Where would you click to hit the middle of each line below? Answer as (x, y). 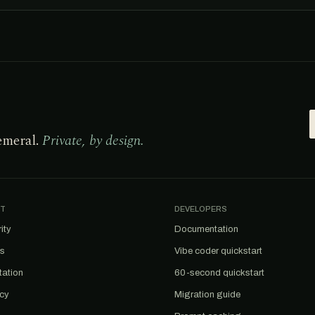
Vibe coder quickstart (218, 251)
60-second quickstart (219, 273)
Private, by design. (93, 141)
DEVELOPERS (201, 209)
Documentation (206, 229)
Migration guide (207, 295)
